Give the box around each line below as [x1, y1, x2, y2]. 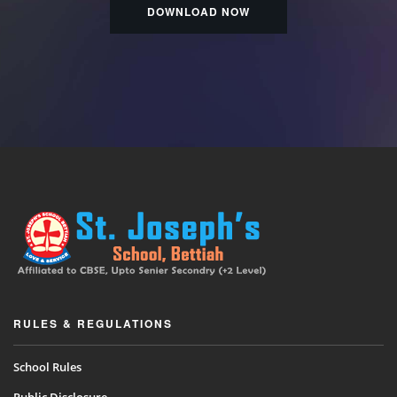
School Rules [13, 359, 82, 376]
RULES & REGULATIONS [13, 315, 173, 332]
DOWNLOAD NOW [147, 4, 250, 20]
